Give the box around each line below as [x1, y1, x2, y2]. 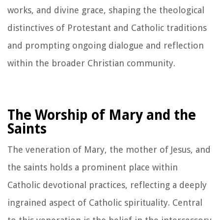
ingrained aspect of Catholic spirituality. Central [7, 197, 202, 208]
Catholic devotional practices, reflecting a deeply [7, 179, 207, 190]
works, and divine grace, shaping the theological [7, 4, 204, 15]
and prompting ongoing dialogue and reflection [7, 40, 204, 51]
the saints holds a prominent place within [7, 162, 178, 172]
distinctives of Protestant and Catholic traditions [7, 22, 207, 33]
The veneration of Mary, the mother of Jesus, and [7, 144, 211, 155]
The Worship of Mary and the [7, 107, 196, 123]
